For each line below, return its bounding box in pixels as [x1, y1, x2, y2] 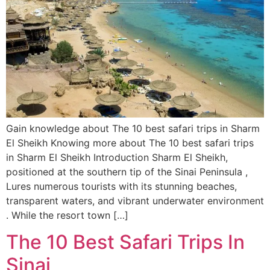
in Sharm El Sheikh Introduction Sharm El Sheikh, [6, 151, 228, 163]
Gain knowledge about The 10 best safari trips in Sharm [6, 122, 260, 134]
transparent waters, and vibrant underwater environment [6, 194, 264, 207]
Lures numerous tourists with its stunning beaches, [6, 180, 237, 192]
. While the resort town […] [6, 209, 128, 221]
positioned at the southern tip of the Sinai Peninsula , [6, 165, 248, 178]
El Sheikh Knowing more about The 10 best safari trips [6, 136, 254, 149]
